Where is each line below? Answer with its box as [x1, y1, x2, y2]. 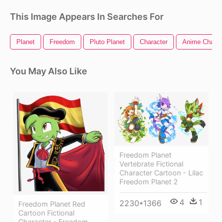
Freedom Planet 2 [119, 177, 178, 186]
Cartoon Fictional [18, 209, 74, 218]
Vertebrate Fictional [119, 160, 183, 168]
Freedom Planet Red [18, 200, 85, 209]
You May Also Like [10, 65, 87, 76]
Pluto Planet [90, 38, 125, 46]
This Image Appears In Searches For [10, 11, 164, 22]
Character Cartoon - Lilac [119, 168, 203, 177]
